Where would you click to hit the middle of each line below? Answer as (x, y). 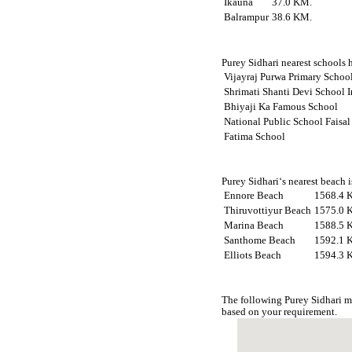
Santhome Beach (260, 240)
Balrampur (247, 18)
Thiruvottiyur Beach (268, 210)
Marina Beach (254, 225)
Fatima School (255, 136)
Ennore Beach (254, 195)
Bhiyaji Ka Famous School (281, 106)
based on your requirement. (280, 312)
